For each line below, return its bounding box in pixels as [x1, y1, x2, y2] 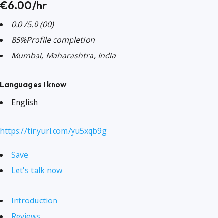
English [11, 97, 38, 108]
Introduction [11, 195, 57, 206]
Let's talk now [11, 165, 63, 176]
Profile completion [26, 35, 95, 45]
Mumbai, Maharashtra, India [11, 50, 116, 61]
